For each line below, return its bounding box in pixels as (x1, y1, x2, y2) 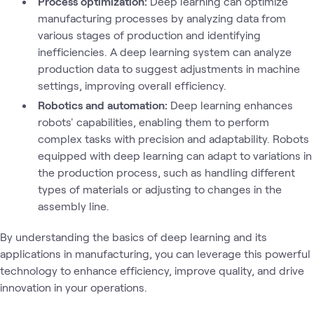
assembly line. (37, 199, 109, 212)
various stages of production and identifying (37, 28, 261, 41)
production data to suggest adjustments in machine (37, 62, 300, 75)
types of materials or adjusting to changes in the (37, 182, 282, 196)
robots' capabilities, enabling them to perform (37, 115, 269, 128)
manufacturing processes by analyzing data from (37, 11, 286, 25)
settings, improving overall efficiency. (37, 78, 226, 92)
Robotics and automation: (38, 98, 168, 111)
